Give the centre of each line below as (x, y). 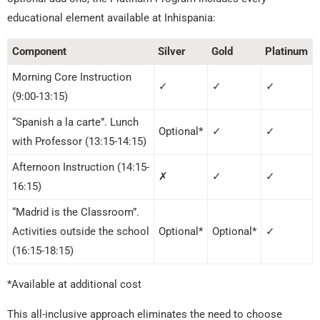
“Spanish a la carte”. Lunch (75, 122)
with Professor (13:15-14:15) (79, 142)
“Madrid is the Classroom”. (76, 212)
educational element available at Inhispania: (111, 18)
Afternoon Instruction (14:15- (81, 167)
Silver (172, 52)
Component (39, 52)
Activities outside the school (81, 232)
